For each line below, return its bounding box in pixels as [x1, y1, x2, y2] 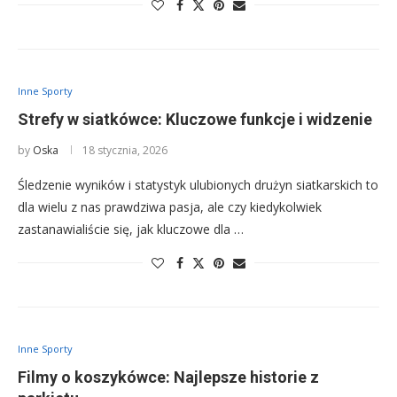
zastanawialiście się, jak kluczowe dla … [18, 221, 244, 238]
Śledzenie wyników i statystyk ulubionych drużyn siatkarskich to [18, 176, 378, 194]
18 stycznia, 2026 [82, 143, 167, 159]
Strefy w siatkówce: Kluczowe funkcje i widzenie [18, 110, 372, 129]
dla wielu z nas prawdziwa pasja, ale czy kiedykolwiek [18, 198, 322, 216]
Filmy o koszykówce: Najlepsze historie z [18, 368, 319, 387]
